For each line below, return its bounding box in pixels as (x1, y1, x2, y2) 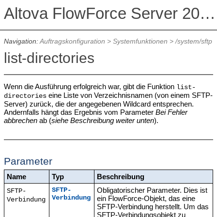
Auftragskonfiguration (39, 38, 105, 46)
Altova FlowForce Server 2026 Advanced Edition (199, 4, 216, 23)
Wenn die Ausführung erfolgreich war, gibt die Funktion (3, 82, 176, 91)
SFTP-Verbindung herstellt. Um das (97, 202, 209, 211)
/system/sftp (175, 38, 212, 46)
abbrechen (3, 116, 37, 125)
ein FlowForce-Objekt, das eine (97, 194, 196, 202)
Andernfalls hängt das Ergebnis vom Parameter (3, 108, 155, 117)
